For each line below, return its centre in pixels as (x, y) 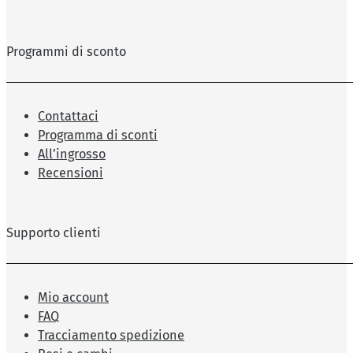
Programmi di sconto (66, 51)
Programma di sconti (98, 136)
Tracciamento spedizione (111, 336)
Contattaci (68, 117)
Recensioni (71, 173)
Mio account (73, 298)
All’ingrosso (72, 154)
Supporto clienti (54, 233)
